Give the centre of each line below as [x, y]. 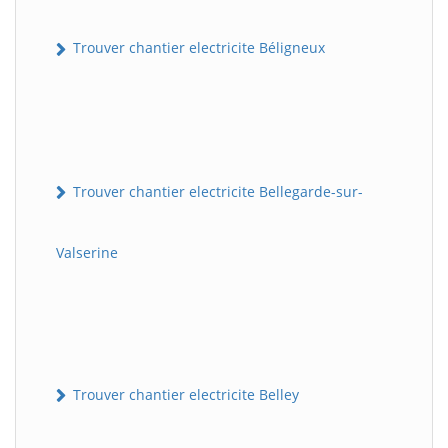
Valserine [87, 252]
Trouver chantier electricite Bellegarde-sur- [216, 191]
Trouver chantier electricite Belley [184, 394]
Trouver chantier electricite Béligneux [197, 48]
